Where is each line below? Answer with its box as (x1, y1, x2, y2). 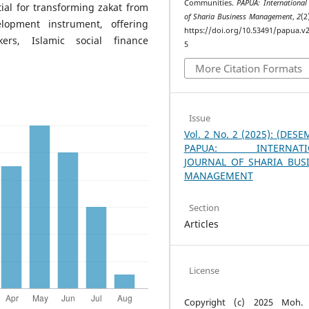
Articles (183, 217, 219, 231)
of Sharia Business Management (183, 11, 292, 21)
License (189, 263, 220, 277)
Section (189, 201, 220, 214)
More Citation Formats (195, 61, 302, 76)
